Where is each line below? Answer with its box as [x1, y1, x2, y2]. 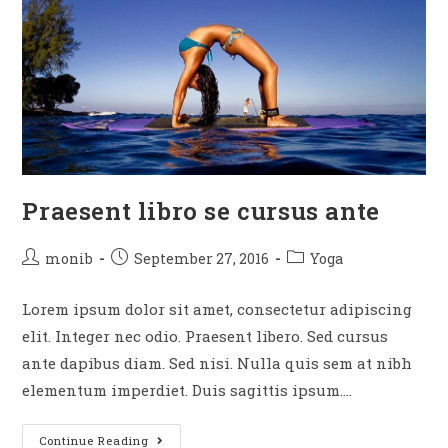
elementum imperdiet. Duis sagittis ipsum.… [22, 379, 353, 400]
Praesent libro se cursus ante [22, 194, 380, 227]
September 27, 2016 [134, 248, 270, 268]
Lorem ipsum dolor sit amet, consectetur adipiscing [22, 298, 413, 319]
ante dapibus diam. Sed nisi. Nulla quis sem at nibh [22, 352, 413, 373]
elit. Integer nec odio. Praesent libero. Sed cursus [22, 325, 389, 346]
